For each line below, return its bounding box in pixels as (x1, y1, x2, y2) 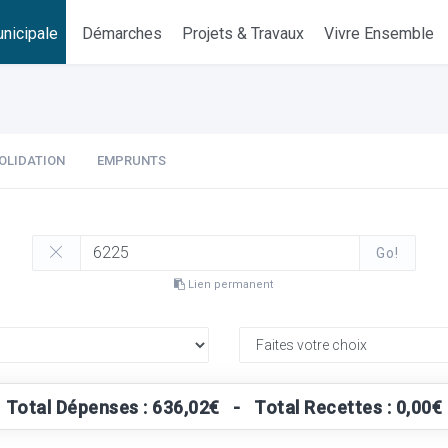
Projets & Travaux (182, 24, 305, 43)
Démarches (82, 24, 163, 43)
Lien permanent (185, 278, 274, 291)
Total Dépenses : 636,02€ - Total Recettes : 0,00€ (5, 397, 443, 418)
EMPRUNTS (97, 153, 166, 168)
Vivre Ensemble (324, 24, 435, 43)
